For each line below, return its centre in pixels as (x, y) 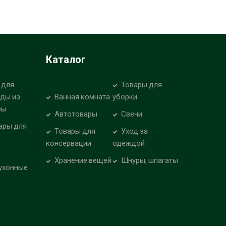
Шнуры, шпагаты (150, 161)
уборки (125, 97)
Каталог (66, 60)
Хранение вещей (83, 161)
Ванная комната (82, 97)
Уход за (135, 131)
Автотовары (76, 114)
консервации (69, 144)
